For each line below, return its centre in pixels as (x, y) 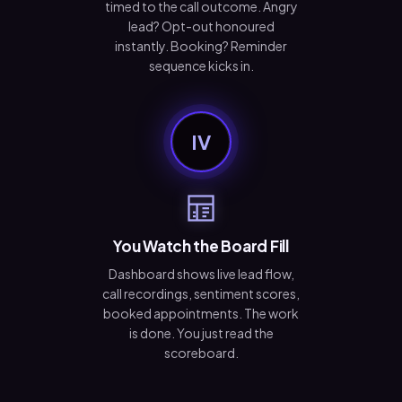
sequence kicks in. (201, 65)
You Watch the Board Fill (201, 245)
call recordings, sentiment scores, (201, 293)
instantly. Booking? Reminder (201, 45)
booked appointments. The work (201, 313)
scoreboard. (201, 352)
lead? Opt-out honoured (201, 26)
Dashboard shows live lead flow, (201, 273)
